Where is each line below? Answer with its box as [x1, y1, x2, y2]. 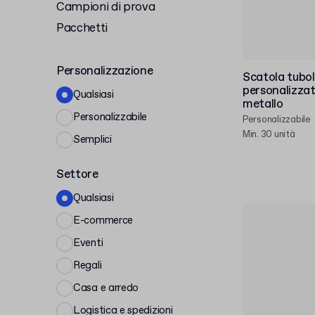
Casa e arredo [73, 281, 139, 295]
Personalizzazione [56, 63, 153, 79]
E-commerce [73, 213, 133, 228]
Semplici [73, 132, 112, 147]
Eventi [73, 236, 103, 250]
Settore [56, 167, 98, 183]
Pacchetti [56, 20, 108, 37]
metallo [243, 96, 283, 112]
